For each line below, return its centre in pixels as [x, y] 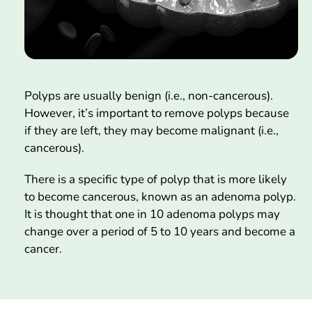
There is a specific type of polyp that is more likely [156, 179]
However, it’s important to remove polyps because [157, 113]
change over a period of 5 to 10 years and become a [160, 231]
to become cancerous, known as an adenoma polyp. [160, 196]
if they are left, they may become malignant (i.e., [151, 130]
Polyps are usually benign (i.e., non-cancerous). [149, 95]
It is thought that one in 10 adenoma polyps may [152, 214]
